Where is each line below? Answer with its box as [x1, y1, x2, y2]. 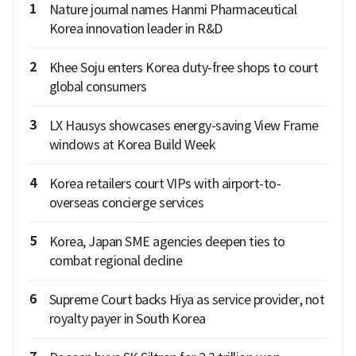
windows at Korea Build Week [48, 136, 215, 153]
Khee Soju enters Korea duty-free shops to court [48, 59, 318, 75]
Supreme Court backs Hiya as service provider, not [48, 291, 324, 308]
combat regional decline [48, 252, 182, 269]
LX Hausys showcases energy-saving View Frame [48, 117, 319, 133]
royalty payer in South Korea [48, 310, 206, 327]
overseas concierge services [48, 194, 203, 211]
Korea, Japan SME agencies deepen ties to [48, 233, 285, 250]
